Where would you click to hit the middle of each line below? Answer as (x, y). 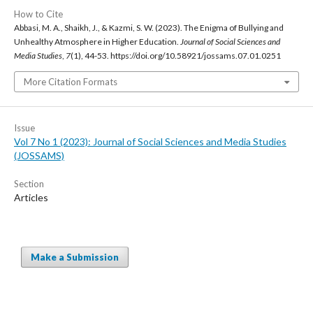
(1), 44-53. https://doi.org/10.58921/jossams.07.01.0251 (176, 56)
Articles (31, 198)
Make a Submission (75, 257)
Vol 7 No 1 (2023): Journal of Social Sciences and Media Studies (150, 142)
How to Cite (38, 14)
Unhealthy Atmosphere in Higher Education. (97, 42)
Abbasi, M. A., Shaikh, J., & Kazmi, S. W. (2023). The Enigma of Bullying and (149, 28)
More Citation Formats (71, 82)
